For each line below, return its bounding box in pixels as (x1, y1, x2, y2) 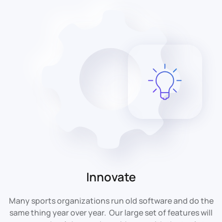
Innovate (86, 168, 136, 185)
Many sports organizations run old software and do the (8, 195, 214, 206)
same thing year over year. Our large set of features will (9, 207, 213, 218)
